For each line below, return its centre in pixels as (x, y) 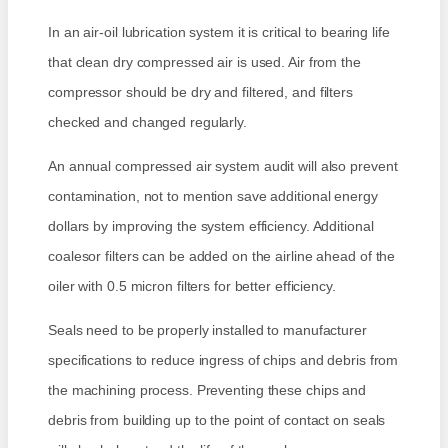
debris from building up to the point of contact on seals (217, 420)
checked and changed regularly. (147, 122)
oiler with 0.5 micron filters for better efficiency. (192, 286)
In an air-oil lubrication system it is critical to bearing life (219, 32)
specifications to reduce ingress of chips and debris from (223, 360)
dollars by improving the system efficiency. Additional (211, 226)
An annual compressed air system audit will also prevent (223, 166)
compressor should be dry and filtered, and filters (200, 92)
